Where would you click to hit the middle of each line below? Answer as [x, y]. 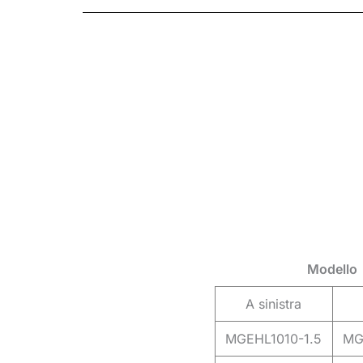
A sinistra [273, 304]
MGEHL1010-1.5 [273, 339]
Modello [332, 269]
